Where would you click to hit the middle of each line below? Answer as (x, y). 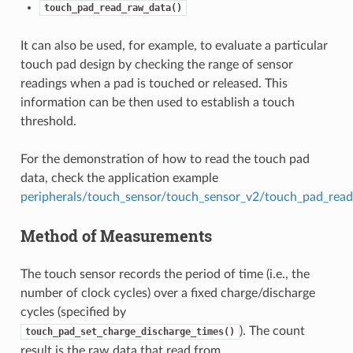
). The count (272, 331)
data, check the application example (119, 178)
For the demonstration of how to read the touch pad (165, 159)
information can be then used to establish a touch (157, 102)
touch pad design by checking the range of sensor (156, 64)
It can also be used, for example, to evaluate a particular (174, 45)
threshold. (48, 121)
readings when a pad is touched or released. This (154, 83)
